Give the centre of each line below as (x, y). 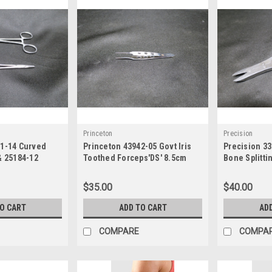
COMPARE (119, 232)
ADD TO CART (143, 208)
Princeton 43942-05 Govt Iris (138, 147)
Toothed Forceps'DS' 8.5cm (135, 158)
